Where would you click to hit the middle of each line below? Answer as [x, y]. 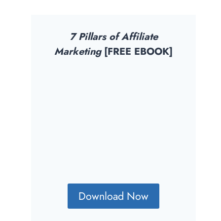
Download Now [114, 196]
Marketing [78, 52]
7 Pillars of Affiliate [113, 37]
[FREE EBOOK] [137, 52]
